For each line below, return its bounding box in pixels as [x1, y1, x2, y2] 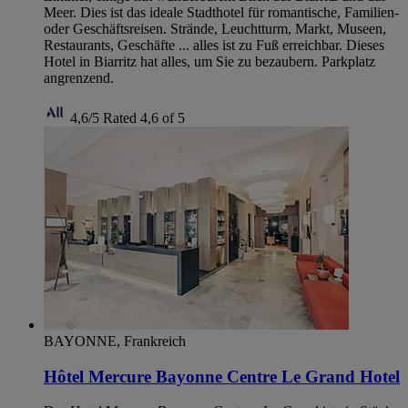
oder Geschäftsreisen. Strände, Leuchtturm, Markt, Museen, [44, 20, 386, 36]
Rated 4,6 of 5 [103, 109, 185, 126]
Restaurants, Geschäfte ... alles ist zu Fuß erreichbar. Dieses [44, 36, 384, 53]
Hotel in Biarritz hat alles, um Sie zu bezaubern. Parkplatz [44, 53, 375, 69]
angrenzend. [44, 69, 114, 86]
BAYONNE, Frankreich [44, 332, 186, 349]
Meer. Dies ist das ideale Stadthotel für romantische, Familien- [44, 4, 399, 20]
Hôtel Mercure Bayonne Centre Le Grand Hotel [44, 366, 400, 386]
